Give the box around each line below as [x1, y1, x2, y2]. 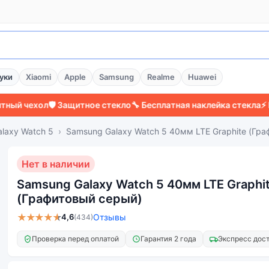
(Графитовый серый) [17, 192, 142, 206]
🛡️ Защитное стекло [14, 100, 98, 110]
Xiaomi [26, 72, 51, 82]
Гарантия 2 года [141, 234, 196, 243]
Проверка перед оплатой [32, 234, 119, 243]
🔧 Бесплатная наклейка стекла [97, 100, 228, 110]
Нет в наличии [22, 158, 90, 170]
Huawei [188, 72, 216, 82]
